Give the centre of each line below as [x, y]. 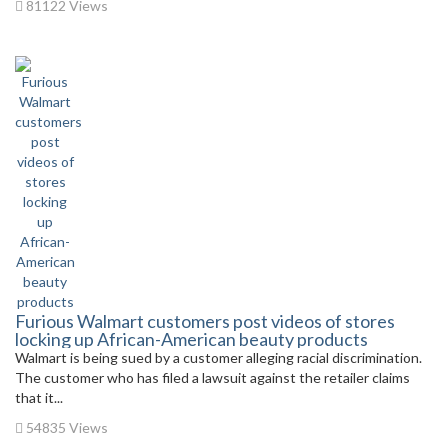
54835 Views [65, 427]
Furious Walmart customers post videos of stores [205, 321]
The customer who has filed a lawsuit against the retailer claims [212, 377]
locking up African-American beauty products [191, 339]
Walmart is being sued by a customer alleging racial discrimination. [220, 357]
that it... [39, 397]
